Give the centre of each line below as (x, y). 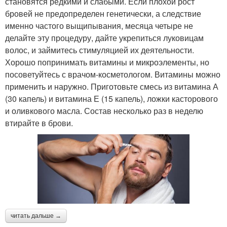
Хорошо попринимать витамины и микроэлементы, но (107, 62)
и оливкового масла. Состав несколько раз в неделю (104, 111)
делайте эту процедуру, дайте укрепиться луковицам (104, 38)
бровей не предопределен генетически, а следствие (103, 14)
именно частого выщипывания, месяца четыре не (99, 26)
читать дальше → (36, 216)
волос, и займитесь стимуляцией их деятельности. (100, 50)
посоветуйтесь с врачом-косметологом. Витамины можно (113, 74)
